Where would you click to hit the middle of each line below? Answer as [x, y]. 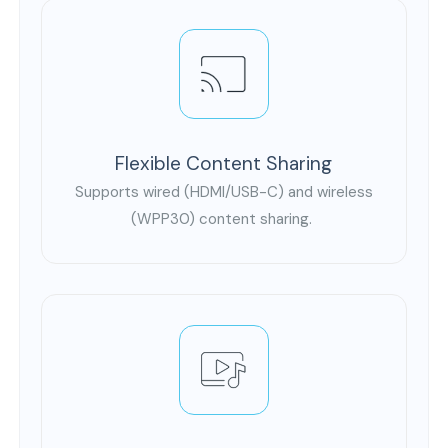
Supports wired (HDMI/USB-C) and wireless [223, 192]
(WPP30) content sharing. [224, 219]
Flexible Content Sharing [224, 164]
